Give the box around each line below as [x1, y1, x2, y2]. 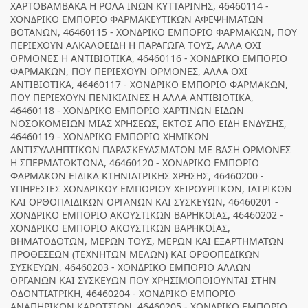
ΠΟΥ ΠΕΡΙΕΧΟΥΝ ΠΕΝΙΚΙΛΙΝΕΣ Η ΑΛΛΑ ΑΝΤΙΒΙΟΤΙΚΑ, [10, 91, 254, 104]
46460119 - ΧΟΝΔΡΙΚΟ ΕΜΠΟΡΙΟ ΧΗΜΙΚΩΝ [10, 130, 209, 143]
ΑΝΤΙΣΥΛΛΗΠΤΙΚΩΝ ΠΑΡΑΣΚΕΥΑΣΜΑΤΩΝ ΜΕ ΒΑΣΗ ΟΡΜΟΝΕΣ [10, 143, 291, 156]
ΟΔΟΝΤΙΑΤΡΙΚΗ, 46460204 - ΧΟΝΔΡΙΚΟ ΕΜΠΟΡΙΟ [10, 287, 236, 300]
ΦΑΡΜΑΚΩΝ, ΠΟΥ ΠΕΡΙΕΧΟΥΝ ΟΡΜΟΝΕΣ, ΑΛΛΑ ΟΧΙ [10, 65, 247, 78]
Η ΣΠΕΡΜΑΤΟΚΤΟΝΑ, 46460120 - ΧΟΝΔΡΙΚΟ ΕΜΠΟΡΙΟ [10, 156, 259, 169]
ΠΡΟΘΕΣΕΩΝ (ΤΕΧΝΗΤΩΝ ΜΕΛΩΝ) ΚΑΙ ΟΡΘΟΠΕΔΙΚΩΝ [10, 247, 260, 261]
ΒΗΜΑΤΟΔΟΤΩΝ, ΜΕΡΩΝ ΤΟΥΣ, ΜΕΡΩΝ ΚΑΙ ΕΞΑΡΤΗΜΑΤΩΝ [10, 234, 284, 247]
